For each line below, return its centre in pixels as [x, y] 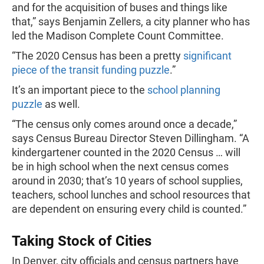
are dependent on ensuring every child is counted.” [129, 209]
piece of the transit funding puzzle [91, 70]
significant [207, 56]
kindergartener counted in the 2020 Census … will [126, 152]
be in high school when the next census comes [120, 166]
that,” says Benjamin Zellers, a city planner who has [131, 22]
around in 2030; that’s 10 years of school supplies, [127, 181]
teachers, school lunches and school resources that [131, 195]
